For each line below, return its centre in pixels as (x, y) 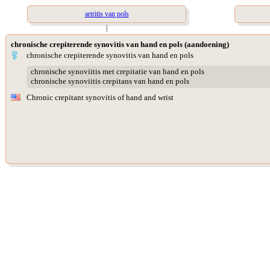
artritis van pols (107, 14)
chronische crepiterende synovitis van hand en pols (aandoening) (120, 44)
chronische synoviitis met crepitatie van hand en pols (117, 72)
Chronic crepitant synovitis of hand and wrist (100, 97)
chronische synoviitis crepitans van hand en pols (110, 81)
